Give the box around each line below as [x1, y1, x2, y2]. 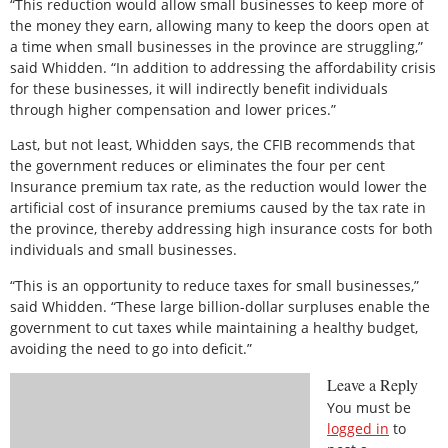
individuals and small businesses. [10, 240, 237, 260]
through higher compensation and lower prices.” [10, 100, 336, 119]
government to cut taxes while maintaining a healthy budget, [10, 317, 418, 337]
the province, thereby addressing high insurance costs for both [10, 219, 433, 239]
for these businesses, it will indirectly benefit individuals [10, 79, 388, 98]
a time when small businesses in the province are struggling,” [10, 37, 423, 56]
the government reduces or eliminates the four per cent [10, 156, 385, 176]
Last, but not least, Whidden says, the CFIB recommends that [10, 135, 415, 155]
